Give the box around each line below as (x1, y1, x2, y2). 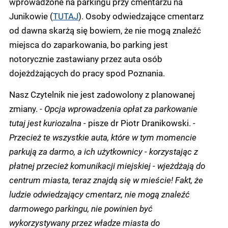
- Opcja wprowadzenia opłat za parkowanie (40, 102, 197, 114)
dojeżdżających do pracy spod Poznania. (9, 67, 165, 78)
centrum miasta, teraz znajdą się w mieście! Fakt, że (9, 174, 203, 185)
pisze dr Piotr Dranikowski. (86, 117, 193, 128)
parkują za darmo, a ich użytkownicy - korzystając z (9, 145, 198, 157)
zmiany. (9, 102, 40, 114)
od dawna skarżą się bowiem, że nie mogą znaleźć (9, 24, 201, 36)
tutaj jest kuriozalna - (9, 117, 86, 128)
